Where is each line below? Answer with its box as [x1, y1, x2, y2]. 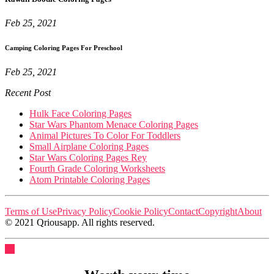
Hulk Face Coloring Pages [29, 108, 131, 119]
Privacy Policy [57, 206, 113, 217]
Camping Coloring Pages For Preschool [5, 44, 122, 52]
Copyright [198, 206, 237, 217]
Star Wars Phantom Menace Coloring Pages [29, 119, 198, 130]
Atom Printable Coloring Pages [29, 174, 150, 185]
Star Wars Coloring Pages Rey [29, 152, 147, 163]
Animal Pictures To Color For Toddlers [29, 130, 180, 141]
